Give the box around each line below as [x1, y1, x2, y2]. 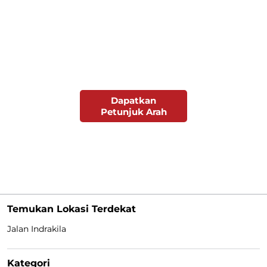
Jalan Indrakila [7, 223, 66, 235]
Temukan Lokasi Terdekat [7, 203, 136, 215]
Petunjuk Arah [100, 106, 167, 118]
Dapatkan [111, 95, 156, 107]
